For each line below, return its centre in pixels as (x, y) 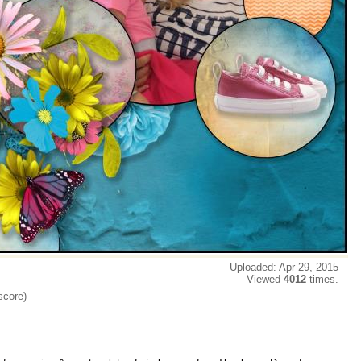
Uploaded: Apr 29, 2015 (287, 267)
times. (326, 279)
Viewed (265, 279)
